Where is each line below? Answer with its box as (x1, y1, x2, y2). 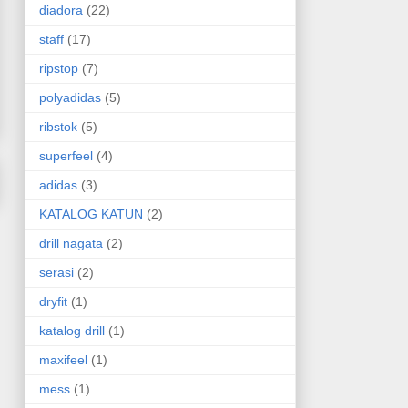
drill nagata (38, 235, 103, 250)
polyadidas (38, 89, 101, 105)
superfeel (38, 148, 93, 163)
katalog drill (38, 322, 105, 338)
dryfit (38, 293, 67, 309)
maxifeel (38, 352, 87, 367)
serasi (38, 264, 74, 280)
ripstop (38, 60, 78, 76)
